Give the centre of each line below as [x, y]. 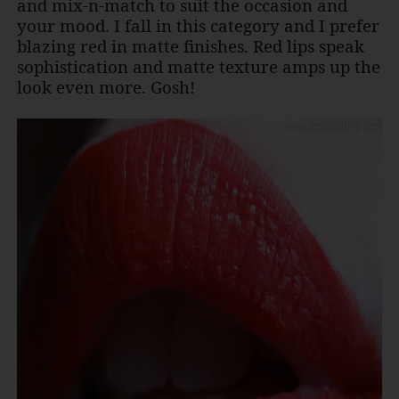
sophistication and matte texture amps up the [198, 67]
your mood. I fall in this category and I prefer [198, 26]
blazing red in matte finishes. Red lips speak [190, 46]
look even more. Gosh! [106, 87]
